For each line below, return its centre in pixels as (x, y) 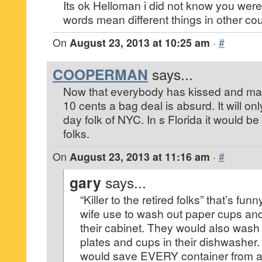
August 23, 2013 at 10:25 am (140, 42)
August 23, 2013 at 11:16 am (140, 156)
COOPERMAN (100, 74)
